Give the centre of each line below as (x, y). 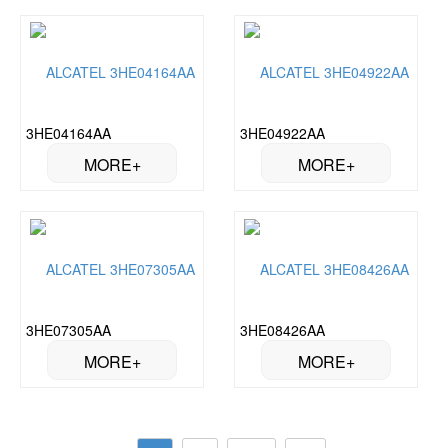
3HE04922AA (282, 133)
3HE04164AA (68, 133)
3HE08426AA (282, 330)
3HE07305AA (68, 330)
